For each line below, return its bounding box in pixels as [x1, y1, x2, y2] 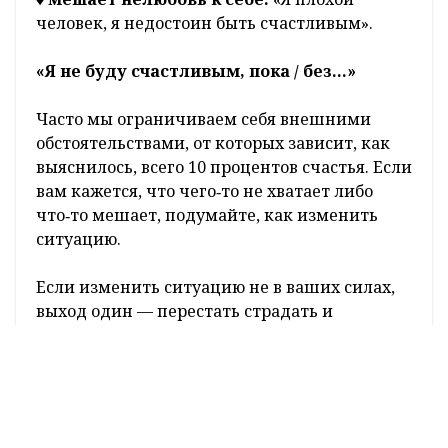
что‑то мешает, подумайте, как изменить [36, 204, 378, 227]
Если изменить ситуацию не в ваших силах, [36, 276, 395, 299]
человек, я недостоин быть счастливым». [36, 12, 377, 35]
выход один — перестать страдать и [36, 300, 333, 323]
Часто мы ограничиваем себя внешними [36, 108, 371, 131]
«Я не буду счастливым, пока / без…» [36, 60, 356, 83]
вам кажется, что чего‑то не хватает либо [36, 180, 373, 203]
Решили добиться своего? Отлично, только [36, 372, 387, 395]
